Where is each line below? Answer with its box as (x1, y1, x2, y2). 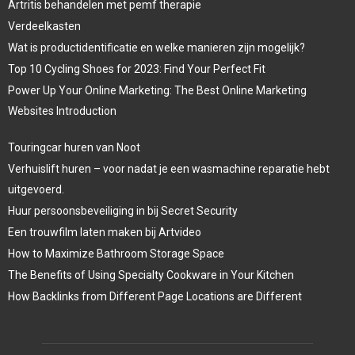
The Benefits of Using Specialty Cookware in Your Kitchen (8, 268, 294, 281)
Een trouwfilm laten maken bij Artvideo (8, 225, 201, 239)
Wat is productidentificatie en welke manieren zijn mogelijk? (8, 40, 305, 54)
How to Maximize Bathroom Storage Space (8, 246, 224, 260)
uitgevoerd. (8, 182, 64, 196)
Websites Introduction (8, 104, 116, 117)
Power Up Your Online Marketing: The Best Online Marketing (8, 83, 307, 97)
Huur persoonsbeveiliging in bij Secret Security (8, 204, 238, 217)
